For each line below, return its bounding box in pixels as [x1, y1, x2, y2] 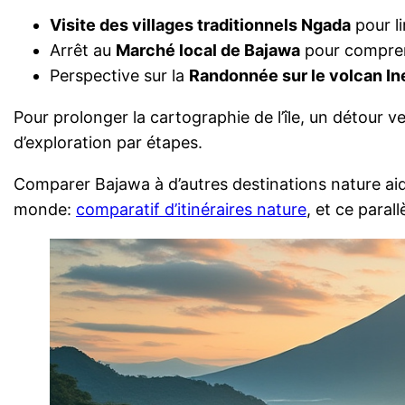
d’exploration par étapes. [14, 132, 203, 152]
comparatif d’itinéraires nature [76, 199, 307, 219]
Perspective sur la [50, 65, 190, 85]
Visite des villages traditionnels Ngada [50, 14, 352, 34]
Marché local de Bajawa [116, 40, 301, 60]
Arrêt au [50, 40, 117, 60]
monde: [14, 199, 77, 219]
